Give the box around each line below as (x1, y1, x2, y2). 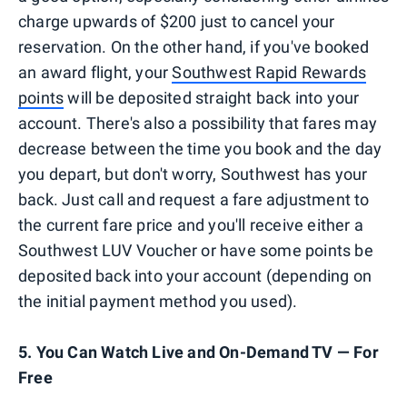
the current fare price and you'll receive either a (18, 214, 364, 234)
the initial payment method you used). (18, 291, 298, 311)
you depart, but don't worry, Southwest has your (18, 164, 368, 184)
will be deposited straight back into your (64, 87, 360, 107)
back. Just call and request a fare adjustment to (18, 189, 370, 209)
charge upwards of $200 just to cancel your (18, 11, 335, 31)
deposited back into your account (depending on (18, 265, 372, 285)
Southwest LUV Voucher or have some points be (18, 240, 373, 260)
